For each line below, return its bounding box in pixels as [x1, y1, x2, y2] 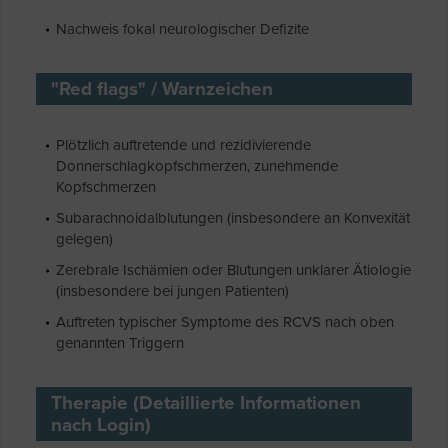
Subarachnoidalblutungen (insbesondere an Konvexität [56, 209, 410, 228]
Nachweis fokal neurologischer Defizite [56, 20, 309, 39]
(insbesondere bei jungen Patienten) [56, 282, 289, 301]
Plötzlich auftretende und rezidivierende [56, 136, 311, 155]
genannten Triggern [56, 334, 184, 353]
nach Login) [51, 414, 151, 437]
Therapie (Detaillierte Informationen [51, 392, 361, 415]
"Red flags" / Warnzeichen [51, 78, 273, 101]
